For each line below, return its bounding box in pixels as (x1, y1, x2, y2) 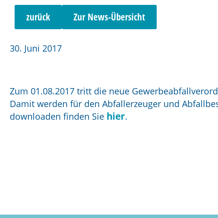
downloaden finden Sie (10, 110, 107, 122)
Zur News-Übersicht (73, 11, 145, 23)
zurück (26, 11, 50, 23)
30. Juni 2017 (10, 42, 62, 54)
